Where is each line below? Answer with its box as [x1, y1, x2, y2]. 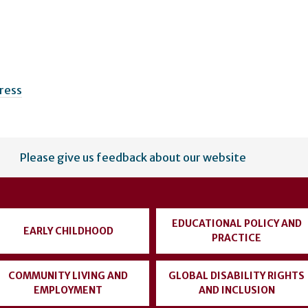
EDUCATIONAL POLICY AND [171, 217, 302, 230]
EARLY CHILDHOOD [23, 224, 113, 237]
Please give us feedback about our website [20, 151, 246, 165]
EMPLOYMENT [34, 284, 102, 297]
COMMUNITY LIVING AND [8, 269, 128, 283]
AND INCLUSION [198, 284, 275, 297]
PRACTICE [212, 232, 261, 245]
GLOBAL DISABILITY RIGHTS [168, 269, 305, 283]
